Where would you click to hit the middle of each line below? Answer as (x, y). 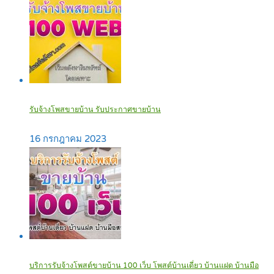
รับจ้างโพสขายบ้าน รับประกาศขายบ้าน (95, 110)
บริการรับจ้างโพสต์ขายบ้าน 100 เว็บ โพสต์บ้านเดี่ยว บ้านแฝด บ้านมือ (144, 265)
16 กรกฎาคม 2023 (68, 139)
